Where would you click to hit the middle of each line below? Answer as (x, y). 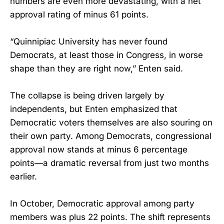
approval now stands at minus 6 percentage (99, 149)
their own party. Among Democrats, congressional (111, 136)
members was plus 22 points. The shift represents (110, 217)
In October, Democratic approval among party (102, 204)
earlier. (23, 176)
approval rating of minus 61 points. (79, 14)
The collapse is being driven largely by (87, 95)
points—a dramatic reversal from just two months (109, 163)
